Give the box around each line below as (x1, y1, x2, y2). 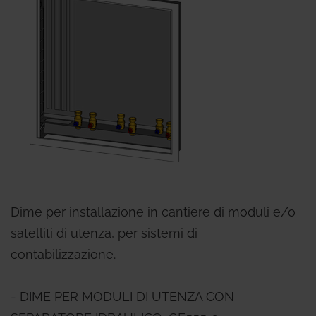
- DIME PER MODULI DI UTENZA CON (11, 289, 234, 304)
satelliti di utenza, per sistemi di (11, 226, 197, 241)
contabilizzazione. (11, 247, 116, 262)
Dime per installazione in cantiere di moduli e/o (11, 205, 296, 219)
